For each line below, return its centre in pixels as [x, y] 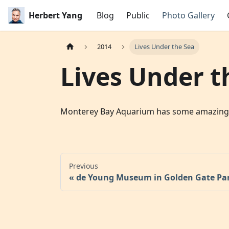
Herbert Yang [55, 15]
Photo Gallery [188, 15]
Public [138, 15]
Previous [84, 166]
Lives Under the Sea [164, 47]
